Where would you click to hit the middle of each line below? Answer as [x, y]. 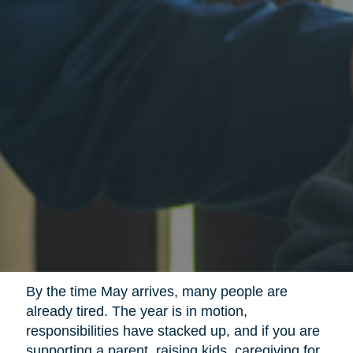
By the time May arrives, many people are [156, 292]
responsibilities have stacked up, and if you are [173, 331]
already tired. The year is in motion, [136, 312]
